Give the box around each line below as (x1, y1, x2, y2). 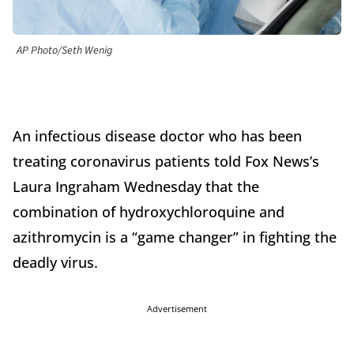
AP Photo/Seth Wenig (17, 43, 112, 59)
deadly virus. (13, 253, 102, 273)
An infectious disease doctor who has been (13, 126, 302, 146)
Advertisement (147, 303, 207, 315)
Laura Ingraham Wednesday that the (13, 177, 259, 197)
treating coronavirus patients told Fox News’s (13, 152, 319, 171)
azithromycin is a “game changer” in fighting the (13, 228, 337, 247)
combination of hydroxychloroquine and (13, 202, 284, 222)
